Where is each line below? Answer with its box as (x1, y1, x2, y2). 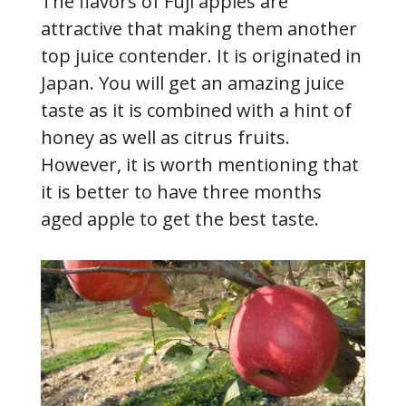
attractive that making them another (41, 15, 357, 41)
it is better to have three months (41, 179, 322, 204)
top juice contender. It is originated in (41, 43, 362, 68)
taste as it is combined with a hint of (41, 97, 352, 122)
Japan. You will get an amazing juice (41, 70, 344, 95)
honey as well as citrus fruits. (41, 124, 290, 150)
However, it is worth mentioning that (41, 151, 359, 177)
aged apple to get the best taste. (41, 206, 319, 231)
